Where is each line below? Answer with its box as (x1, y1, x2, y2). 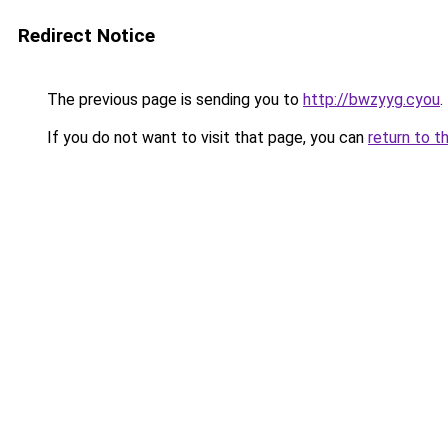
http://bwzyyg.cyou (303, 90, 440, 109)
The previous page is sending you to (43, 90, 303, 109)
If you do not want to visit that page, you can (43, 128, 368, 147)
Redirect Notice (18, 24, 155, 47)
